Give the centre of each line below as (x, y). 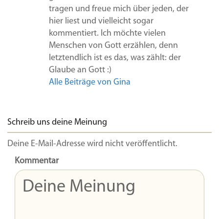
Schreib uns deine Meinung (57, 122)
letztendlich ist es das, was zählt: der (115, 58)
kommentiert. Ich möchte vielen (107, 33)
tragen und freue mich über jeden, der (119, 9)
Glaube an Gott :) (80, 70)
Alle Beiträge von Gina (89, 82)
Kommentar (37, 161)
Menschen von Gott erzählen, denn (113, 45)
